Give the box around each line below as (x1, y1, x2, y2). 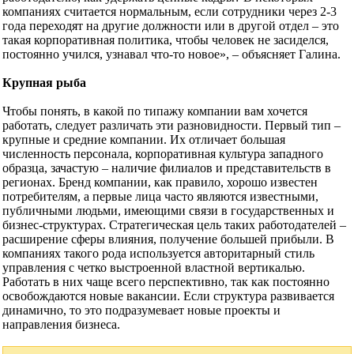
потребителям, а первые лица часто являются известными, (2, 190, 318, 204)
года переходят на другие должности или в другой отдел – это (2, 19, 339, 33)
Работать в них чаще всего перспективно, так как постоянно (2, 275, 330, 289)
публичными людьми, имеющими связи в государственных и (2, 204, 334, 218)
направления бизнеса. (2, 318, 120, 332)
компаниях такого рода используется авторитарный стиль (2, 247, 314, 261)
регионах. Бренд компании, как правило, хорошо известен (2, 175, 318, 190)
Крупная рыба (2, 76, 86, 90)
